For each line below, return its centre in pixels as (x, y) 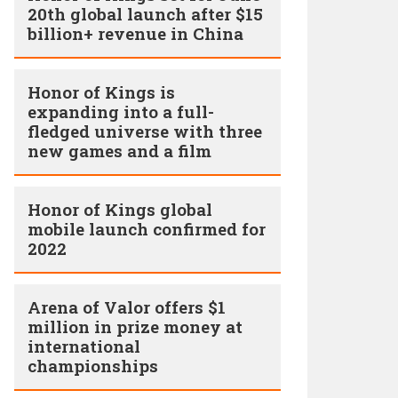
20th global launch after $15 (145, 14)
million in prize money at (135, 326)
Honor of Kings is (101, 92)
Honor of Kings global (120, 209)
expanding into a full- (121, 111)
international (84, 346)
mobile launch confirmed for (147, 229)
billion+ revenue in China (135, 33)
